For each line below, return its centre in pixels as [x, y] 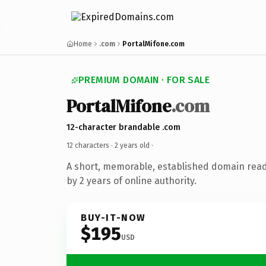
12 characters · [91, 145]
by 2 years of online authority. [132, 180]
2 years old [132, 145]
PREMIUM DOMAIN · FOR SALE [144, 80]
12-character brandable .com [123, 127]
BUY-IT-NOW [113, 217]
